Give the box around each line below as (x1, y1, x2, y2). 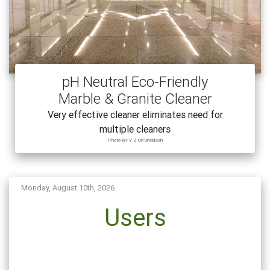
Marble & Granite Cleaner (58, 89, 212, 107)
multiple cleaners (99, 122, 171, 135)
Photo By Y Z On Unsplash (107, 136, 163, 143)
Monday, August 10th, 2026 (21, 182, 115, 193)
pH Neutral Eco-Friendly (62, 72, 208, 90)
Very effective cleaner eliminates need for (47, 108, 223, 121)
